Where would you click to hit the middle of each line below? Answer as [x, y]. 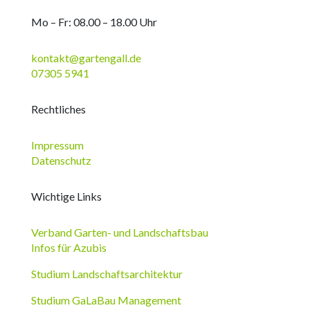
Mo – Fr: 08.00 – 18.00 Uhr [94, 21]
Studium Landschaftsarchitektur [107, 273]
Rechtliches [58, 109]
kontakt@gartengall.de [86, 57]
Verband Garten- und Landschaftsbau [119, 232]
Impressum [57, 145]
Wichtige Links [66, 196]
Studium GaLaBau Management [106, 300]
